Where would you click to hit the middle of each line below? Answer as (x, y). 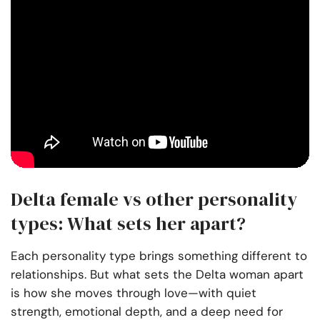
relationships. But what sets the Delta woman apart (157, 275)
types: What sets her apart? (128, 224)
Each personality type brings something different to (159, 256)
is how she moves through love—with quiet (134, 293)
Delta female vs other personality (154, 200)
